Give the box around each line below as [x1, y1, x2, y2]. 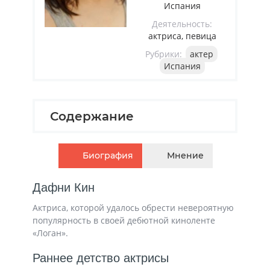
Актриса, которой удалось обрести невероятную [33, 202, 234, 213]
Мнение [166, 150, 204, 161]
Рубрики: [145, 48, 184, 60]
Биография [82, 150, 133, 161]
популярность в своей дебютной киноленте [33, 215, 215, 226]
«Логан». [33, 227, 68, 239]
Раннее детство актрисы [33, 251, 169, 265]
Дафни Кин [33, 181, 95, 194]
